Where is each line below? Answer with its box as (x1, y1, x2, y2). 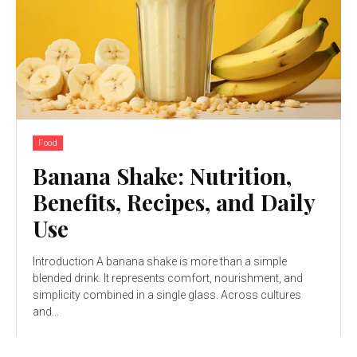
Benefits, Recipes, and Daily (33, 186, 316, 217)
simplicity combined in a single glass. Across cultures (33, 288, 301, 301)
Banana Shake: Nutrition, (33, 160, 292, 190)
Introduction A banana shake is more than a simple (33, 254, 287, 268)
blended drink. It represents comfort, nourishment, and (33, 271, 303, 284)
